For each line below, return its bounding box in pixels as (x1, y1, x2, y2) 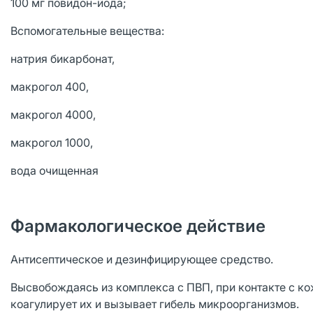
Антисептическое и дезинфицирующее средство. (10, 252, 273, 266)
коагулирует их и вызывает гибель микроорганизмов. (10, 297, 299, 311)
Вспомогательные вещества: (10, 24, 164, 38)
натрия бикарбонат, (10, 52, 115, 66)
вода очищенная (10, 163, 99, 177)
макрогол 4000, (10, 108, 96, 122)
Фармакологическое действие (10, 216, 265, 236)
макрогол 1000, (10, 136, 93, 150)
